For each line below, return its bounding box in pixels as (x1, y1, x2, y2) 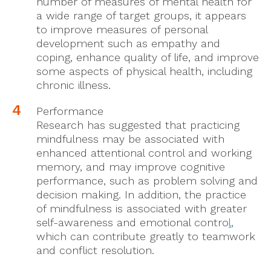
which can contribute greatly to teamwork (36, 229, 255, 243)
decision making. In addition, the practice (36, 188, 246, 201)
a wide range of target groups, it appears (36, 8, 246, 22)
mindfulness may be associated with (36, 132, 224, 145)
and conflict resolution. (36, 243, 154, 256)
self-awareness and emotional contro (36, 215, 229, 229)
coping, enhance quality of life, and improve (36, 50, 259, 64)
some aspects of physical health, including (36, 64, 252, 77)
